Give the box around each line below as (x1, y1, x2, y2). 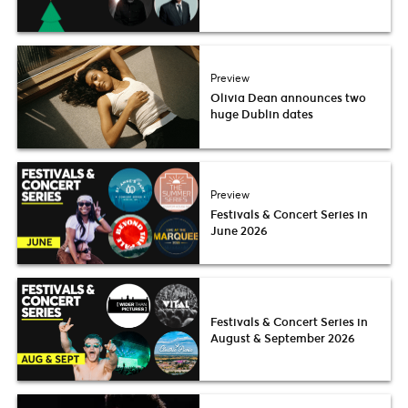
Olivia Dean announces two (210, 89, 366, 106)
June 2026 (210, 221, 268, 239)
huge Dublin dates (210, 106, 313, 122)
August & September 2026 (210, 329, 355, 346)
